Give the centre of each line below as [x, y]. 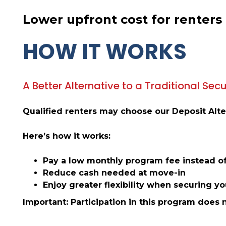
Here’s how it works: [67, 136]
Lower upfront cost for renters [122, 19]
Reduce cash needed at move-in [114, 173]
